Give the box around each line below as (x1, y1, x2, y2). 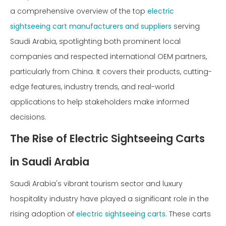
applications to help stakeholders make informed (10, 97, 189, 107)
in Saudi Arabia (10, 154, 89, 169)
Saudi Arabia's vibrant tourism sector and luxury (10, 179, 183, 189)
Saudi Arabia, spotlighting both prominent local (10, 36, 181, 46)
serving (172, 21, 200, 31)
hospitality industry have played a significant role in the (10, 194, 209, 204)
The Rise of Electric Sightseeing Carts (10, 131, 205, 146)
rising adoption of (10, 209, 76, 219)
